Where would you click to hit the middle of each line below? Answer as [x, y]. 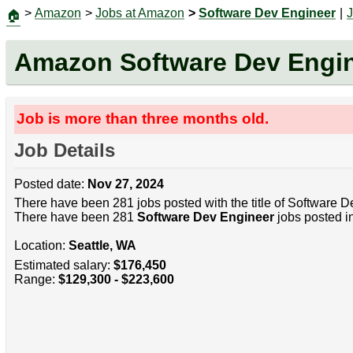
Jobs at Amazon [140, 13]
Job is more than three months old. [143, 119]
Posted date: [50, 184]
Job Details [64, 150]
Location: [41, 246]
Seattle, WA [102, 246]
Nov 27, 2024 [125, 184]
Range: [36, 279]
